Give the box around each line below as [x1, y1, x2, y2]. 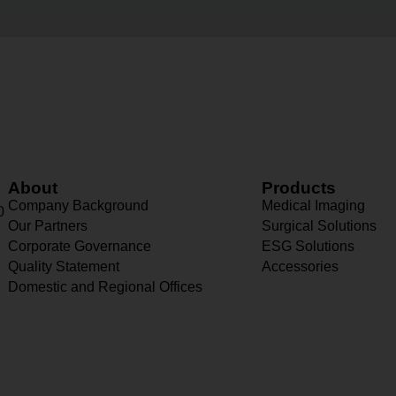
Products [261, 179, 336, 197]
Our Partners [8, 218, 88, 233]
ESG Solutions [261, 239, 354, 254]
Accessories [261, 259, 339, 274]
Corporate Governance [8, 239, 152, 254]
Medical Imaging [261, 198, 365, 213]
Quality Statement [8, 259, 120, 274]
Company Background [8, 198, 149, 213]
